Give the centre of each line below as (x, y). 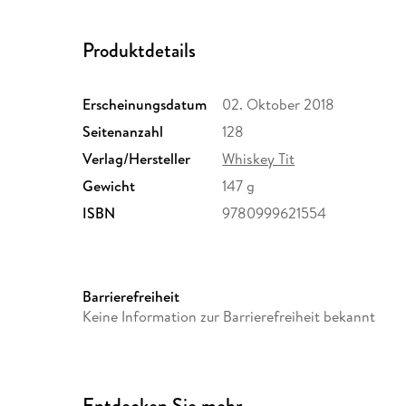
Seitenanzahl (123, 132)
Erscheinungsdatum (145, 105)
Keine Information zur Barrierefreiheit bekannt (229, 317)
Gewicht (109, 186)
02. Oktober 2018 (279, 105)
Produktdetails (140, 51)
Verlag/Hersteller (137, 159)
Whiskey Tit (259, 159)
